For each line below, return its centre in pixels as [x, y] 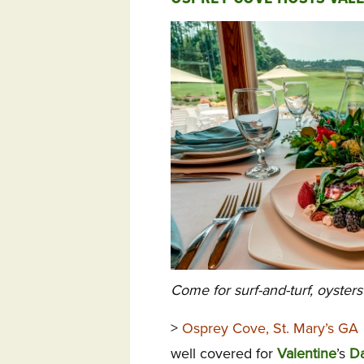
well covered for [224, 353]
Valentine [307, 353]
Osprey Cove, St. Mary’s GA [272, 328]
